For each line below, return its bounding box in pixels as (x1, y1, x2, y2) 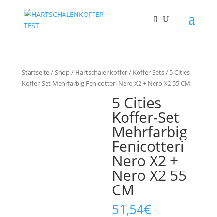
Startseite (21, 68, 49, 77)
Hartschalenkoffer (75, 68, 127, 77)
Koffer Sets (132, 68, 164, 77)
